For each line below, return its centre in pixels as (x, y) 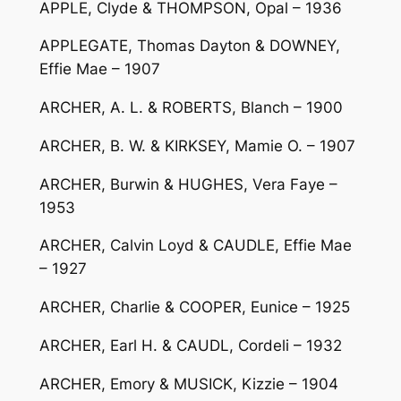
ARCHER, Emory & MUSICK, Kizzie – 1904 (188, 384)
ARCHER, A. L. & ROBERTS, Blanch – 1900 (191, 108)
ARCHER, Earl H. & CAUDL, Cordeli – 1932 (190, 346)
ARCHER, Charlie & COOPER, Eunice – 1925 (194, 307)
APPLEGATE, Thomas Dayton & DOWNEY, (189, 46)
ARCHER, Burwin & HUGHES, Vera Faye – (188, 184)
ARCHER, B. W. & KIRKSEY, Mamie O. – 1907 (197, 145)
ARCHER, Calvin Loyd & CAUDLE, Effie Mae (195, 246)
